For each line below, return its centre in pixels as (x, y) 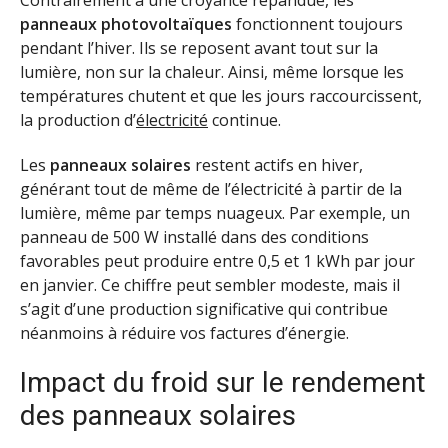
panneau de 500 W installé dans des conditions (194, 237)
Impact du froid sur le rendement (223, 382)
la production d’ (78, 120)
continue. (244, 120)
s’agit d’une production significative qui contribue (204, 309)
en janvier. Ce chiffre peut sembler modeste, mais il (210, 285)
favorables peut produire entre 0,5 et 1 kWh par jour (217, 261)
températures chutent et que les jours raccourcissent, (221, 96)
